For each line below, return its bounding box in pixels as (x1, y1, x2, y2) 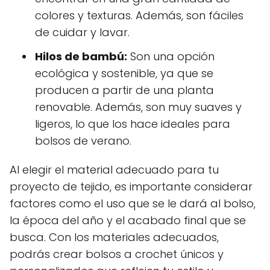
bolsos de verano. (35, 133, 131, 148)
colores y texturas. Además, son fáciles (35, 7, 243, 23)
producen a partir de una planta (35, 82, 214, 98)
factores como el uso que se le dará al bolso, (10, 195, 256, 211)
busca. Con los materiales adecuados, (10, 229, 219, 245)
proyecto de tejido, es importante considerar (10, 178, 253, 194)
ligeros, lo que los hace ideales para (35, 116, 230, 131)
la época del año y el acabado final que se (10, 212, 246, 228)
